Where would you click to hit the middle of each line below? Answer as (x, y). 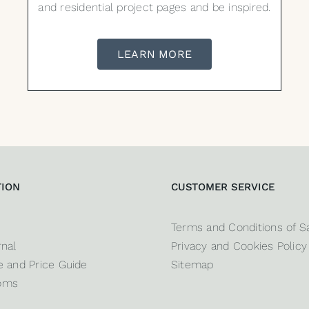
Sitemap (192, 265)
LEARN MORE (154, 54)
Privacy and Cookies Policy (239, 246)
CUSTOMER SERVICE (223, 187)
